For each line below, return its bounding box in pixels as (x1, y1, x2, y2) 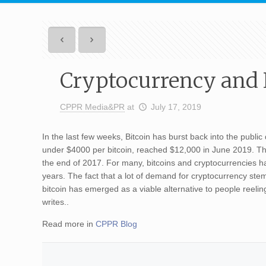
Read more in (42, 219, 96, 229)
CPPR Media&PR (60, 102, 125, 112)
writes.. (42, 197, 69, 207)
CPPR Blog (96, 219, 138, 229)
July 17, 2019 (150, 102, 201, 112)
